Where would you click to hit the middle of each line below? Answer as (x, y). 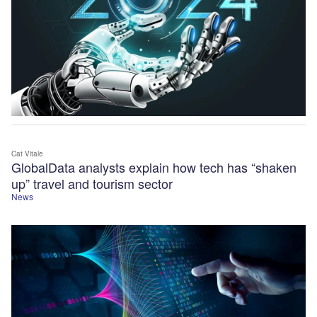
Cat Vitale (27, 154)
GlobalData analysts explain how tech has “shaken (154, 167)
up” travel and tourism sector (92, 184)
